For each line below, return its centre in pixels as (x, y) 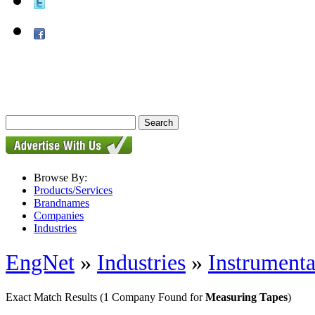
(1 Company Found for (153, 297)
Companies (59, 216)
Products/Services (73, 190)
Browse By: (60, 178)
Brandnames (62, 203)
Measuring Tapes (246, 297)
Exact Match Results (53, 297)
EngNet (40, 263)
